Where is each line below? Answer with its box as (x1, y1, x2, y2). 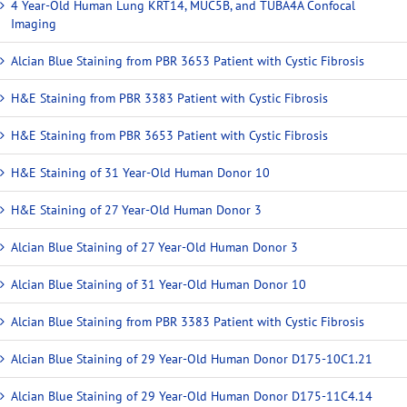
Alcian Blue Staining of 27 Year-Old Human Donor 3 (11, 238, 298, 255)
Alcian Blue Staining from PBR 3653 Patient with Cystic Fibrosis (11, 52, 364, 69)
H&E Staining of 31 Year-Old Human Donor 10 (11, 164, 270, 181)
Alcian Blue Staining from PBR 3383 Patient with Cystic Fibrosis (11, 313, 364, 330)
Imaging (11, 15, 56, 32)
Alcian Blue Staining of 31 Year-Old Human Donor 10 (11, 275, 306, 293)
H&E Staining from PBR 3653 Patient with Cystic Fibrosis (11, 126, 328, 144)
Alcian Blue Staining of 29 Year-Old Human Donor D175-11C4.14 (11, 387, 372, 404)
